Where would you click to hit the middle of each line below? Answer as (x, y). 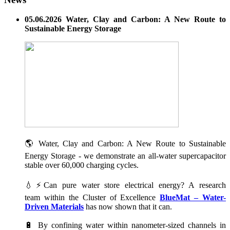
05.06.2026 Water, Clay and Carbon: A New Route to (125, 20)
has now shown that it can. (128, 207)
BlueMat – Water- (193, 198)
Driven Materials (54, 207)
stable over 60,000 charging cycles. (83, 165)
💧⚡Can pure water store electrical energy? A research (125, 185)
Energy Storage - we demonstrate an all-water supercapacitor (125, 156)
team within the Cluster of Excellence (92, 198)
